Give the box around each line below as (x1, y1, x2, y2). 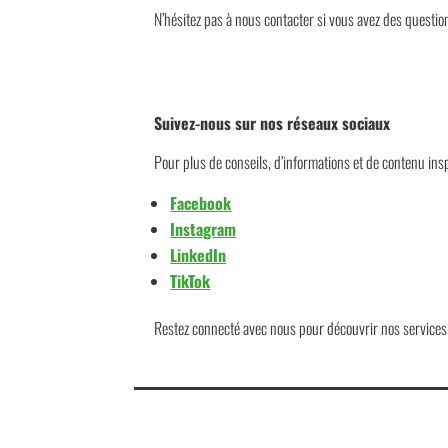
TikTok (170, 268, 211, 293)
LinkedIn (170, 242, 227, 267)
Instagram (170, 216, 237, 241)
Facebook (170, 190, 232, 215)
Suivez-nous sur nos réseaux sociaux (154, 110, 391, 135)
